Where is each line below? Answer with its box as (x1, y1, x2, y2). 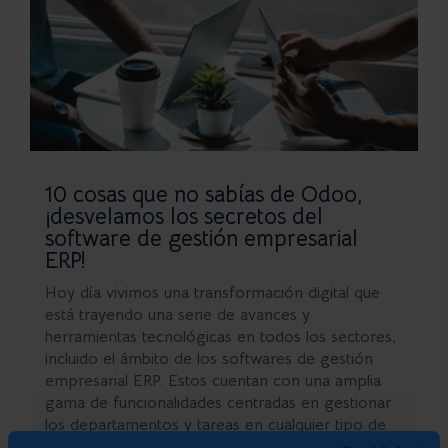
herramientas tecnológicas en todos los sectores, (45, 326, 396, 347)
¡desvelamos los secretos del (45, 202, 323, 230)
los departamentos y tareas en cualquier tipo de (45, 414, 386, 435)
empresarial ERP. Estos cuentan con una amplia (45, 370, 381, 391)
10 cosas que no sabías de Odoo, (45, 180, 362, 208)
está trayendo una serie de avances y (45, 304, 310, 325)
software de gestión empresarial (45, 224, 358, 252)
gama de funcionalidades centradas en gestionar (45, 392, 391, 413)
